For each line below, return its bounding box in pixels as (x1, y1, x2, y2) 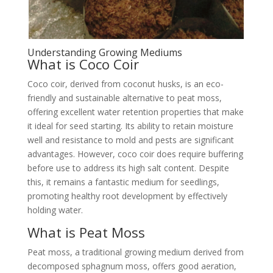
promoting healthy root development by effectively (27, 190, 227, 202)
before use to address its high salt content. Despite (27, 162, 229, 174)
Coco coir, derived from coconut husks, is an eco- (27, 78, 224, 90)
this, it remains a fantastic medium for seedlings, (27, 176, 219, 188)
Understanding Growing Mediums (27, 46, 182, 59)
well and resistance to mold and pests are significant (27, 134, 234, 146)
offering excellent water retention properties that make (27, 106, 244, 118)
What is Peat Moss (27, 223, 145, 241)
